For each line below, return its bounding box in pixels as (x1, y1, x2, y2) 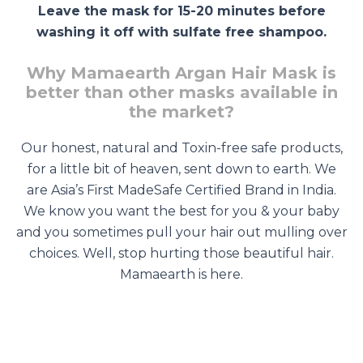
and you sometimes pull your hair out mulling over (15, 224, 348, 241)
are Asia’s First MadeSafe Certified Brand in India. (27, 182, 336, 199)
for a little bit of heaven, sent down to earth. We (27, 161, 336, 177)
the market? (129, 102, 234, 122)
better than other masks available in (25, 83, 338, 103)
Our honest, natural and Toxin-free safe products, (20, 140, 343, 156)
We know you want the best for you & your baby (23, 203, 340, 220)
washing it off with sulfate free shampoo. (36, 23, 327, 40)
